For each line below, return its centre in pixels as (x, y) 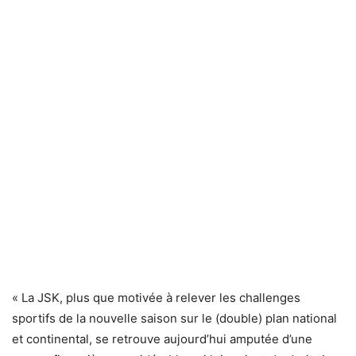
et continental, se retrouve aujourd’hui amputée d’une (162, 339)
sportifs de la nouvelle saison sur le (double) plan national (174, 318)
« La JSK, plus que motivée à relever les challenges (156, 298)
